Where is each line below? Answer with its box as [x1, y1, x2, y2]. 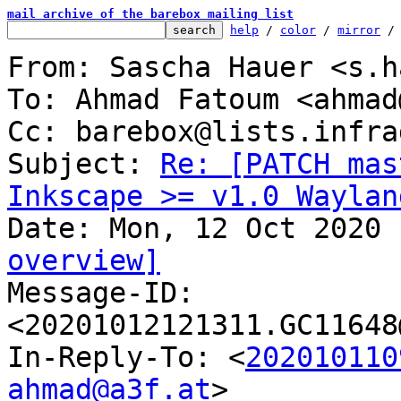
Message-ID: [7, 277, 194, 309]
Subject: [7, 148, 160, 180]
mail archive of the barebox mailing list [7, 7, 294, 21]
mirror [337, 23, 380, 37]
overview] [7, 244, 160, 277]
